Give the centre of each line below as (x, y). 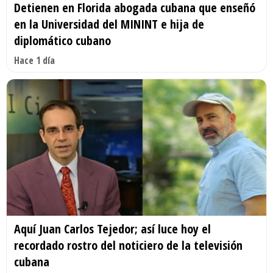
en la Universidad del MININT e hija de (109, 24)
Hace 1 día (34, 61)
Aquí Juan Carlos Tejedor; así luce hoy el (112, 229)
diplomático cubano (62, 41)
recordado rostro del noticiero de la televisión (128, 245)
